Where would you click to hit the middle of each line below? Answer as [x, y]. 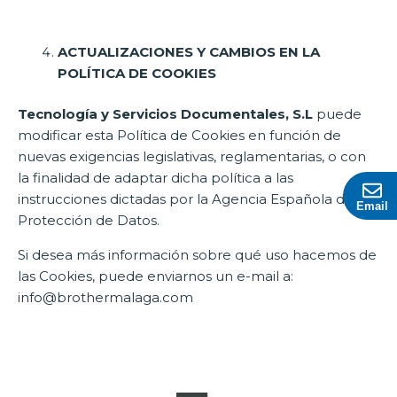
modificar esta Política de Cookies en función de [179, 135]
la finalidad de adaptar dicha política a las [156, 178]
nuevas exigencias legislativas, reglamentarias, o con [192, 156]
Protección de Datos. [89, 220]
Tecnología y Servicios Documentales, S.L [165, 114]
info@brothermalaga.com [105, 297]
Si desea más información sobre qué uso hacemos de [197, 255]
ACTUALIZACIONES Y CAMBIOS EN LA [189, 51]
